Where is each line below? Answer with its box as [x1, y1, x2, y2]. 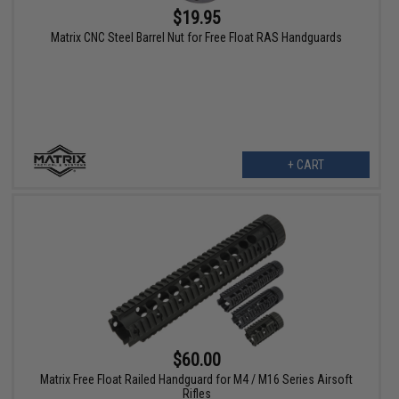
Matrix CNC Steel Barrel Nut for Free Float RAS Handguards [51, 30, 343, 45]
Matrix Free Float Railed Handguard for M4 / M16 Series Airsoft [40, 372, 354, 387]
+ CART [287, 158, 324, 173]
